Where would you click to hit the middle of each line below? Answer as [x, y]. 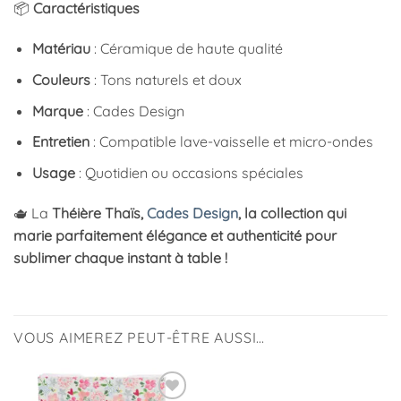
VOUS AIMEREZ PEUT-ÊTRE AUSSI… [140, 338]
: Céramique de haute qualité [186, 49]
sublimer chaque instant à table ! [120, 258]
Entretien [60, 142]
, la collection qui [292, 213]
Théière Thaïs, [99, 213]
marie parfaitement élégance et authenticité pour [175, 236]
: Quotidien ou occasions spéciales [189, 172]
